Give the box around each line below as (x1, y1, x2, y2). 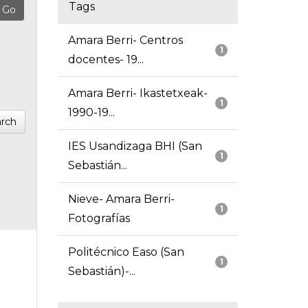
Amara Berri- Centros (67, 34, 183, 47)
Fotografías (67, 212, 130, 225)
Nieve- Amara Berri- (67, 192, 175, 206)
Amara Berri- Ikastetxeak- (67, 87, 208, 100)
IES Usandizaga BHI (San (67, 140, 202, 153)
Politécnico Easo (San (67, 245, 184, 259)
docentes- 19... (67, 53, 144, 67)
